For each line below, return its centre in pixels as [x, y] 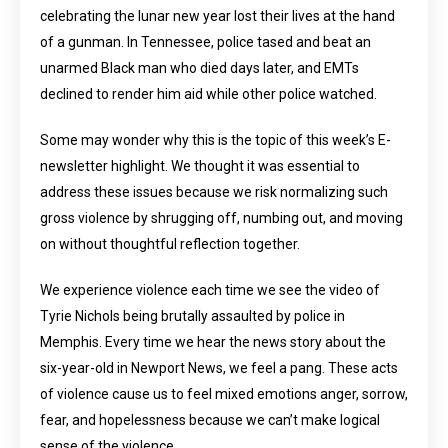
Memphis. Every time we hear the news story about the [213, 342]
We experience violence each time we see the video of [210, 290]
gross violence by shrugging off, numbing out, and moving [221, 218]
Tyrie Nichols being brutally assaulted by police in [192, 316]
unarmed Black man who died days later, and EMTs [199, 68]
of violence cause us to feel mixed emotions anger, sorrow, [224, 394]
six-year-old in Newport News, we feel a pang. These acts [219, 368]
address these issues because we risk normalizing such [214, 192]
